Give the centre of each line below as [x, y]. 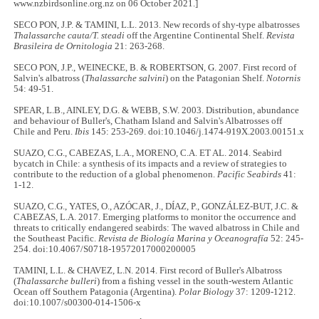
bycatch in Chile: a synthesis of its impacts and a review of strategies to [151, 163]
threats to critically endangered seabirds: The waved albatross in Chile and [157, 228]
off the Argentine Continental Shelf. [196, 35]
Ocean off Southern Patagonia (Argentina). [96, 292]
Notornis [284, 78]
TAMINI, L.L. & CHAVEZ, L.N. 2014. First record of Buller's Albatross [148, 270]
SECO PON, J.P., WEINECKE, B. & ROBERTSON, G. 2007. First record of [155, 67]
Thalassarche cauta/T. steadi [69, 35]
